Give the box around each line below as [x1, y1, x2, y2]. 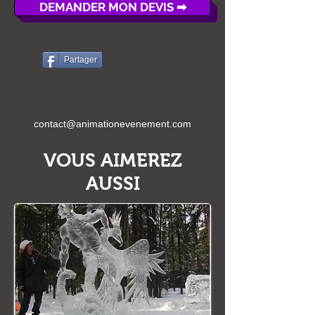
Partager [64, 55, 97, 65]
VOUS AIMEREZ [43, 150, 182, 171]
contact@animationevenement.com [34, 118, 191, 129]
